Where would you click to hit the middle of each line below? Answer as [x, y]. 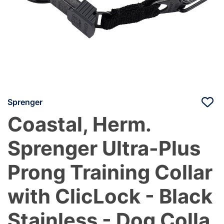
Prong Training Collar [110, 172]
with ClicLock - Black [110, 196]
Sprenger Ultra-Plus [104, 148]
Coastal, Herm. [79, 124]
